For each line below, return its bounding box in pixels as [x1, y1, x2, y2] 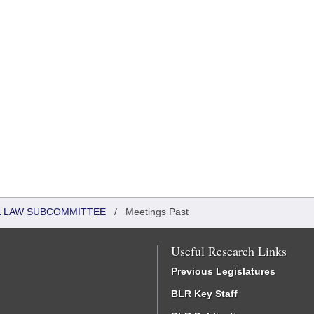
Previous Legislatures [171, 266, 275, 277]
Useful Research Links [171, 243, 287, 259]
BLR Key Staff [171, 288, 238, 299]
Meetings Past [125, 206, 189, 217]
